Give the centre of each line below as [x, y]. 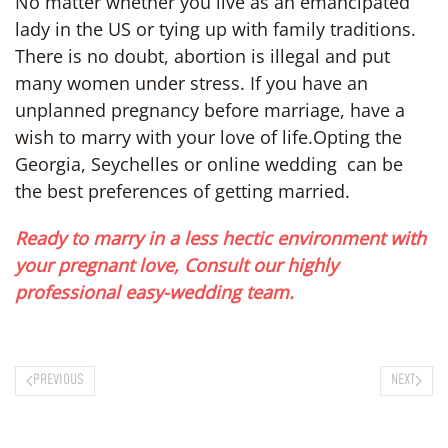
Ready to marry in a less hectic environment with [220, 237]
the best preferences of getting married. [185, 190]
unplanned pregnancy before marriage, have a [210, 109]
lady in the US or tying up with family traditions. [215, 28]
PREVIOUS [58, 380]
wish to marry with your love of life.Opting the [208, 136]
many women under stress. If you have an [191, 82]
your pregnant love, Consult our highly [176, 264]
